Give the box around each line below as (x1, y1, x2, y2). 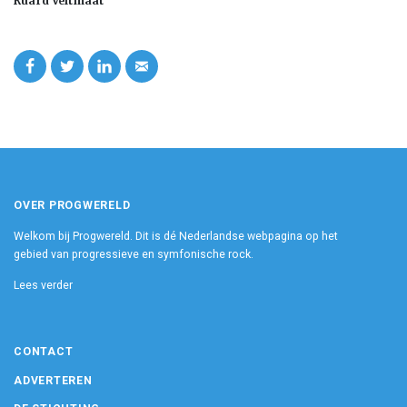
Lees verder (14, 279, 73, 293)
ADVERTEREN (14, 373, 93, 387)
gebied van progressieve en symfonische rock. (14, 248, 253, 262)
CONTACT (14, 345, 74, 359)
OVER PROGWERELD (14, 198, 131, 212)
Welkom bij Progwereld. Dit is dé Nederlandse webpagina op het (14, 230, 338, 243)
